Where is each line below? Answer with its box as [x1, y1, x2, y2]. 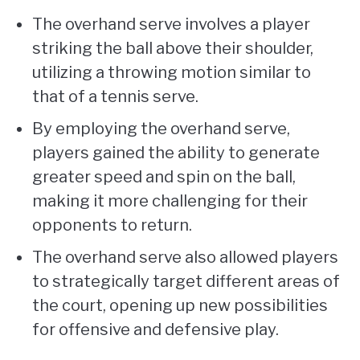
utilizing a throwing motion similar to [32, 63, 311, 83]
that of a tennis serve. [32, 87, 198, 107]
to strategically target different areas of [32, 272, 340, 292]
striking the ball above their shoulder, [32, 39, 313, 59]
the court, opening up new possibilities [32, 296, 328, 316]
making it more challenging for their [32, 191, 308, 211]
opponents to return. [32, 215, 192, 235]
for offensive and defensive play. [32, 320, 279, 340]
